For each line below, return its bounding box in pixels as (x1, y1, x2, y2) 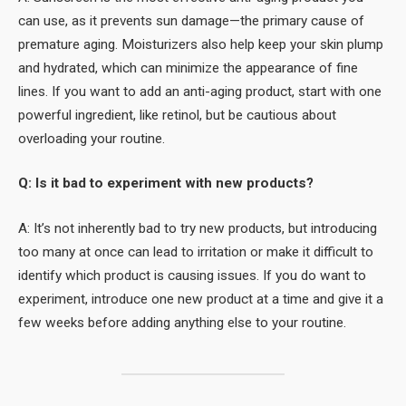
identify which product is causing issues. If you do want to (18, 266, 366, 284)
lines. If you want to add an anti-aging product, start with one (18, 82, 382, 100)
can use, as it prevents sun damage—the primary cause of (18, 12, 364, 29)
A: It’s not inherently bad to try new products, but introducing (18, 219, 377, 237)
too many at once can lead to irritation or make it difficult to (18, 243, 373, 260)
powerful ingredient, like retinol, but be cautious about (18, 106, 336, 123)
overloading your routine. (18, 130, 165, 147)
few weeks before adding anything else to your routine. (18, 314, 346, 331)
